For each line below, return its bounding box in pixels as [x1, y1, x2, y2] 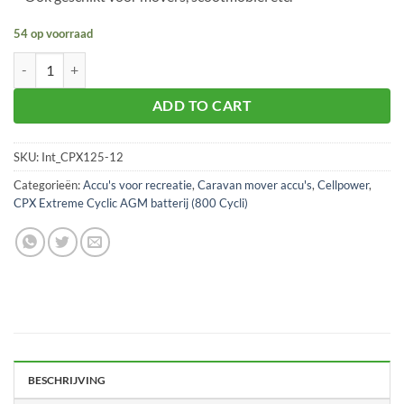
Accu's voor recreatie [83, 177, 192, 192]
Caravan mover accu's [197, 177, 312, 192]
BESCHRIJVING [28, 372, 106, 387]
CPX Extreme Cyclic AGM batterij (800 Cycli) [14, 195, 248, 210]
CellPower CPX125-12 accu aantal [13, 53, 206, 69]
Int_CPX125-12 [41, 149, 124, 164]
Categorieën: [14, 177, 83, 192]
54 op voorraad [14, 25, 93, 41]
